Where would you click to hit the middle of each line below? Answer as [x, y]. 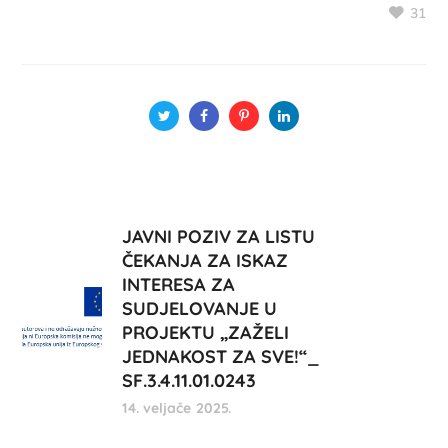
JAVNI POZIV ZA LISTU [219, 237]
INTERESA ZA [179, 285]
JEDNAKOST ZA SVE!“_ [221, 357]
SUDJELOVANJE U [200, 309]
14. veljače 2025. [177, 408]
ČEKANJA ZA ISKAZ [205, 261]
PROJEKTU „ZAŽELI [206, 333]
